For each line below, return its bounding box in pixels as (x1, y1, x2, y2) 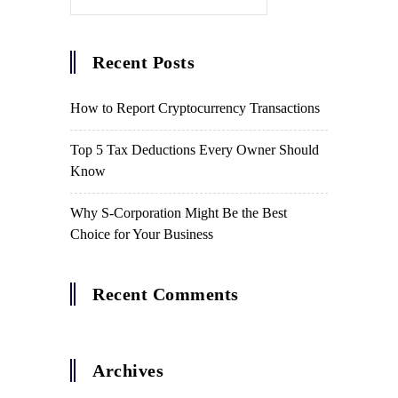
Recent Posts (92, 52, 195, 72)
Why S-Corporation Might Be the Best (70, 205, 287, 220)
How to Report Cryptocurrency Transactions (70, 100, 320, 115)
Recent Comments (92, 284, 239, 304)
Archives (92, 361, 163, 380)
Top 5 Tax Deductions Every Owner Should (70, 142, 319, 157)
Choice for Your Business (70, 227, 213, 242)
